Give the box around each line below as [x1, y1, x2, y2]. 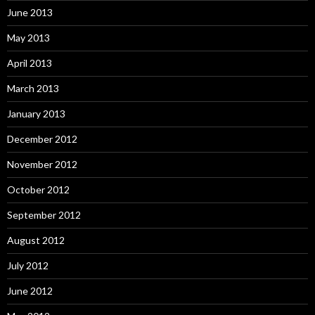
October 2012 [7, 184, 70, 195]
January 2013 [7, 108, 65, 120]
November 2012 [7, 158, 77, 170]
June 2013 [7, 6, 53, 18]
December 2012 [7, 133, 77, 145]
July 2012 [7, 259, 49, 271]
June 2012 [7, 285, 53, 297]
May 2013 [7, 32, 50, 44]
